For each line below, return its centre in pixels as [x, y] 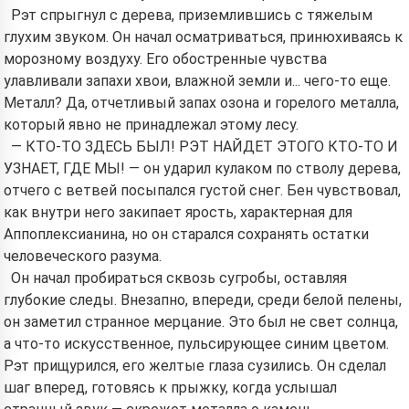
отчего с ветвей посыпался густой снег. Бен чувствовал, [202, 190]
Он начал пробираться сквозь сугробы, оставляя [179, 278]
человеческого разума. [83, 256]
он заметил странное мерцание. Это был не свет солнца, [201, 322]
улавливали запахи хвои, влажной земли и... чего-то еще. [197, 81]
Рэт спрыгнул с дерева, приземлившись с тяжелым [192, 15]
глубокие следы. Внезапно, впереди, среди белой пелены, [203, 300]
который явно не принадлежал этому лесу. [151, 125]
